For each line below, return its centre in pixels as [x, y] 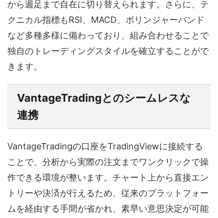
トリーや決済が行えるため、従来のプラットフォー [108, 193]
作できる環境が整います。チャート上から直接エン [108, 177]
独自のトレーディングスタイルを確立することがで [108, 51]
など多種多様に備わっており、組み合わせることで [108, 35]
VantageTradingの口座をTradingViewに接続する [105, 146]
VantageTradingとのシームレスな [104, 98]
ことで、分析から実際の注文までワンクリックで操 [108, 162]
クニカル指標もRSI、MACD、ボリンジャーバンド [106, 20]
